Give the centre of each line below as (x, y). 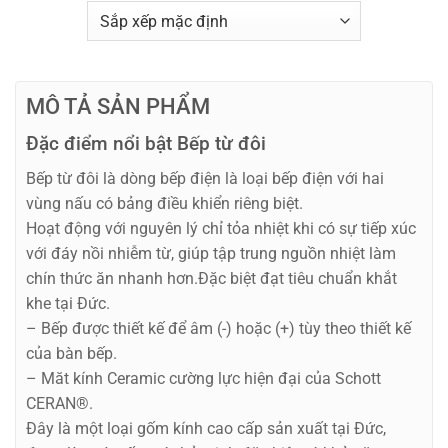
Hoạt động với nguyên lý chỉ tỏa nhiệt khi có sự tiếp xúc (221, 228)
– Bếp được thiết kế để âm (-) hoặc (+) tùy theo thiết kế (218, 328)
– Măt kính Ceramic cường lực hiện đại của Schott (203, 378)
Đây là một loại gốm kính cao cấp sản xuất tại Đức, (206, 428)
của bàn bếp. (71, 353)
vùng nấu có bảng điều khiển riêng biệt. (164, 203)
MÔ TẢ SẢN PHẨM (118, 106)
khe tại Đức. (68, 303)
